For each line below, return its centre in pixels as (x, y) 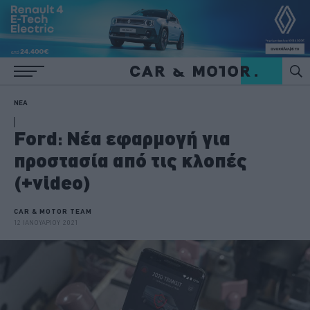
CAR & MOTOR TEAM (53, 211)
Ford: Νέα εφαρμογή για (122, 138)
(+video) (52, 182)
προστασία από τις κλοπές (130, 160)
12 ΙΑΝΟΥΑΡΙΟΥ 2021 (46, 222)
